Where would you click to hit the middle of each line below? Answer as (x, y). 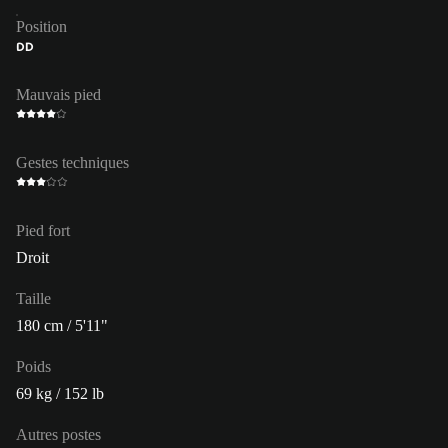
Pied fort (43, 230)
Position (41, 26)
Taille (33, 298)
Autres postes (58, 434)
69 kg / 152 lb (60, 393)
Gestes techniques (72, 162)
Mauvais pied (58, 94)
